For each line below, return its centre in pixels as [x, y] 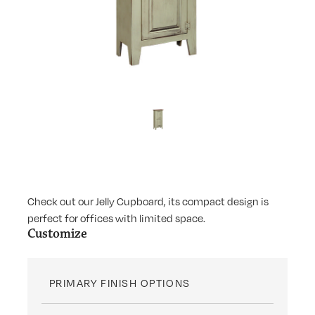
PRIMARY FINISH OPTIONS [120, 282]
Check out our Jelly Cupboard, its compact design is [148, 201]
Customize [58, 233]
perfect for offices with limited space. [117, 218]
